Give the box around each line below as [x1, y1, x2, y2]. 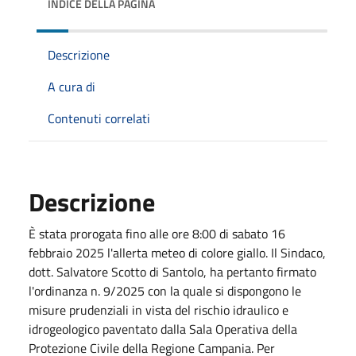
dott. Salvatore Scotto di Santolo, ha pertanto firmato [29, 261, 316, 281]
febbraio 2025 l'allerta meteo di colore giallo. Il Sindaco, [29, 242, 326, 262]
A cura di [48, 76, 95, 96]
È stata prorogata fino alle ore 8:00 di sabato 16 [29, 223, 285, 243]
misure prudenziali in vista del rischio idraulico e [29, 300, 288, 319]
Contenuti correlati [48, 108, 150, 128]
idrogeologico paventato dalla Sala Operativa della [29, 319, 297, 339]
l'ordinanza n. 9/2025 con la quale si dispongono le [29, 281, 301, 300]
